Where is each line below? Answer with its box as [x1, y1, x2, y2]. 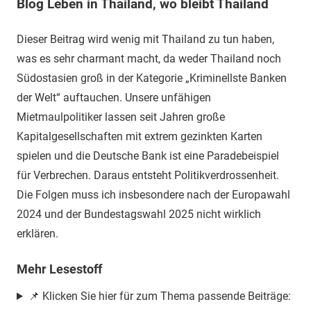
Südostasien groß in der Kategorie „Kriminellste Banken [17, 71, 287, 85]
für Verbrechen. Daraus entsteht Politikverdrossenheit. [17, 168, 279, 182]
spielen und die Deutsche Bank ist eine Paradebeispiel [17, 149, 279, 162]
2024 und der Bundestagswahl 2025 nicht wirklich [17, 207, 261, 221]
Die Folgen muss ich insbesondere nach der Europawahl [17, 187, 290, 201]
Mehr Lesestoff [17, 261, 102, 276]
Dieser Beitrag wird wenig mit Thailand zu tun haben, [17, 32, 274, 46]
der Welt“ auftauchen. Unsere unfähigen [17, 90, 211, 104]
